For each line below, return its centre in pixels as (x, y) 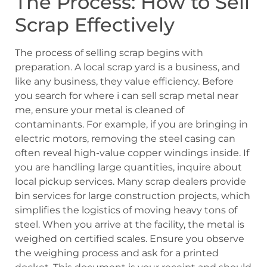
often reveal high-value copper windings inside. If (132, 153)
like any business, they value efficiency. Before (124, 81)
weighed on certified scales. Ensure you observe (130, 238)
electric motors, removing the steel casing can (125, 138)
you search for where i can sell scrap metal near (127, 95)
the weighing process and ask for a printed (117, 253)
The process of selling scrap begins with (109, 52)
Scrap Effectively (95, 24)
